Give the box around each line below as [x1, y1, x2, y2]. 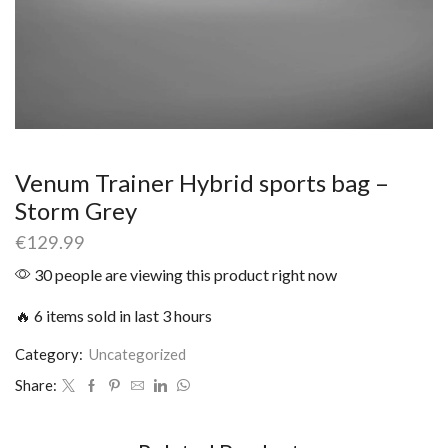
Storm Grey [15, 196, 137, 225]
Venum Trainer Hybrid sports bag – [15, 168, 389, 197]
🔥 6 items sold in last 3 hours [15, 306, 212, 326]
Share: [15, 376, 57, 395]
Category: [15, 345, 86, 364]
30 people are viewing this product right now [31, 265, 337, 285]
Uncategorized [89, 345, 186, 364]
